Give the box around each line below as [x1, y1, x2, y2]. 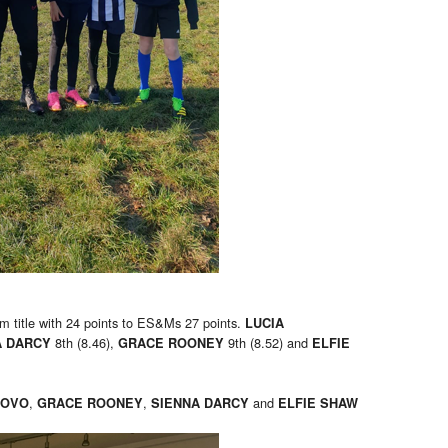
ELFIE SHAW [278, 394, 358, 413]
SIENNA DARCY [151, 394, 253, 413]
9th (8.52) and [224, 333, 312, 353]
